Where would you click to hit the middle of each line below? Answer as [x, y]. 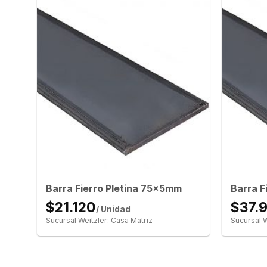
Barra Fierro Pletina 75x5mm [114, 189]
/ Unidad [113, 209]
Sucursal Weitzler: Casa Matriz [99, 221]
